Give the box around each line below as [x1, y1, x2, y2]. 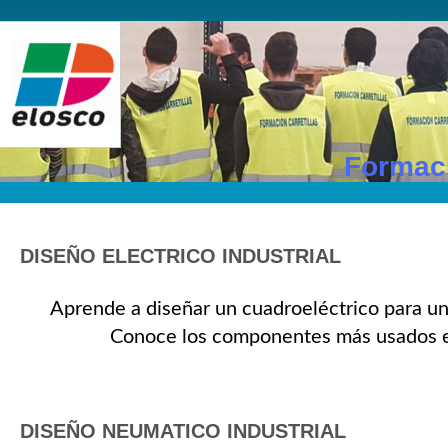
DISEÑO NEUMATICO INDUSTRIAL [20, 420, 347, 442]
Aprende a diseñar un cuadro [50, 299, 303, 319]
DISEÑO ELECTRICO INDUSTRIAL [20, 245, 342, 267]
